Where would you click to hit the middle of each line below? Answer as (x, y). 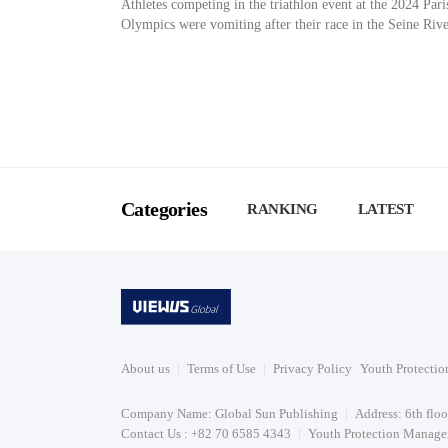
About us (145, 368)
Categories (164, 209)
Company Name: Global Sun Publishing (229, 413)
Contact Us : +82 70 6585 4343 (206, 433)
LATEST (385, 209)
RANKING (282, 209)
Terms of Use (221, 368)
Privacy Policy (312, 368)
